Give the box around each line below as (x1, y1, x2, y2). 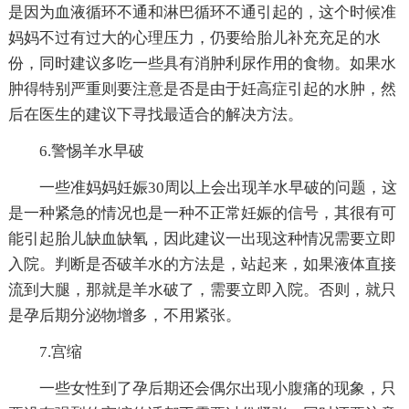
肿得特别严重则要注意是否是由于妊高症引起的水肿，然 (7, 79, 396, 98)
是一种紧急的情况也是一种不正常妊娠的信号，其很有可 (7, 204, 396, 222)
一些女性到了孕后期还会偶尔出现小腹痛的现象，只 (38, 379, 396, 397)
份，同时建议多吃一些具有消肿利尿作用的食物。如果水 (7, 54, 396, 72)
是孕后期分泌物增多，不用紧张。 (7, 306, 241, 324)
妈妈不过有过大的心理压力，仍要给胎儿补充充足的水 (7, 28, 381, 47)
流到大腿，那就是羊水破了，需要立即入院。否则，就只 (7, 280, 396, 299)
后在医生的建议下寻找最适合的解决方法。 (7, 105, 303, 123)
